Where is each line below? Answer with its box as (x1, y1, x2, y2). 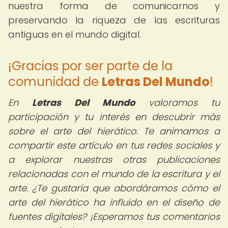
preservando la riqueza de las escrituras (8, 14, 220, 26)
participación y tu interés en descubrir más (8, 110, 220, 123)
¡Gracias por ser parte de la (8, 58, 173, 74)
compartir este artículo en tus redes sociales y (8, 139, 220, 152)
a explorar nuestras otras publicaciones (8, 153, 220, 166)
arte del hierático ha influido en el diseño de (8, 196, 220, 209)
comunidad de (8, 73, 102, 90)
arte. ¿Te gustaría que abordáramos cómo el (8, 182, 220, 194)
